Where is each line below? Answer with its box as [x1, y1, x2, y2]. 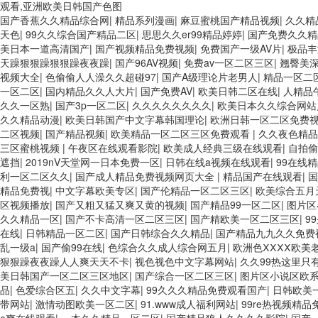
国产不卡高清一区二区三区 [65, 212, 185, 226]
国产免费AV [141, 84, 192, 98]
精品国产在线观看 [223, 169, 302, 183]
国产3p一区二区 [55, 98, 126, 112]
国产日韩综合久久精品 [111, 226, 210, 240]
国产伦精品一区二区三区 [141, 183, 250, 197]
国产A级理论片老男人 [162, 70, 258, 84]
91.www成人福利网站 [141, 297, 236, 311]
